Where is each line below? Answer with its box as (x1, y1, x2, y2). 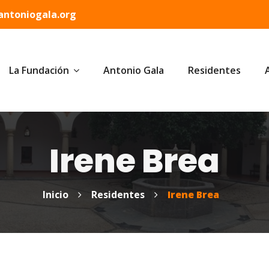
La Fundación (9, 64, 69, 77)
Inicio (43, 188, 68, 202)
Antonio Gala (103, 64, 164, 77)
